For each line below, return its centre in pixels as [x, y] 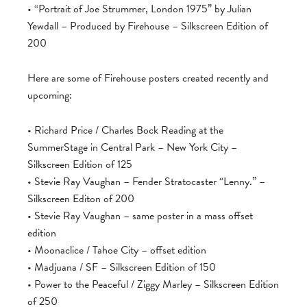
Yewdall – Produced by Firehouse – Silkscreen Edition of [148, 26]
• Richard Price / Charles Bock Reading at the [125, 130]
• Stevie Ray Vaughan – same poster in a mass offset [140, 216]
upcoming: [50, 95]
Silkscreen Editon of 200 [81, 199]
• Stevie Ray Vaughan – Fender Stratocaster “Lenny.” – [146, 182]
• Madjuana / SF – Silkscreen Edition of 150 [122, 267]
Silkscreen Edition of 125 [80, 164]
